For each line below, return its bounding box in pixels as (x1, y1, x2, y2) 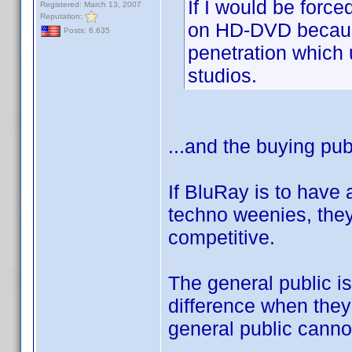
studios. (188, 64, 257, 86)
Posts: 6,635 (61, 26, 110, 35)
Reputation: (40, 11, 85, 20)
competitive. (168, 226, 275, 248)
